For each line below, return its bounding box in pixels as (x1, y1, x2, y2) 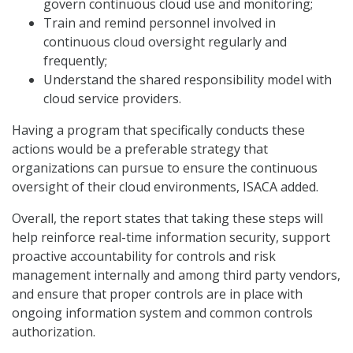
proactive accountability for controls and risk (12, 247, 276, 266)
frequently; (43, 52, 107, 70)
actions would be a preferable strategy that (12, 140, 268, 158)
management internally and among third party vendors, (12, 266, 340, 284)
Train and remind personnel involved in (43, 14, 276, 32)
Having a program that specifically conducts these (12, 121, 305, 139)
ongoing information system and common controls (12, 304, 313, 322)
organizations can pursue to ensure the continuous (12, 159, 318, 177)
